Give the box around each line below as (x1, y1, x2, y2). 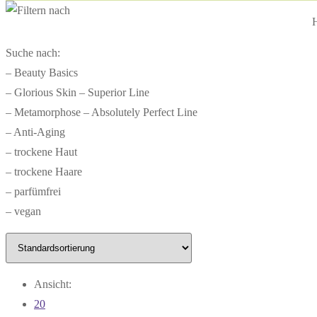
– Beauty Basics (6, 66, 78, 79)
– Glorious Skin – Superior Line (6, 86, 149, 98)
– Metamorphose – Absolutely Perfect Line (6, 105, 197, 118)
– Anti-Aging (6, 125, 65, 138)
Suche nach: (6, 46, 60, 59)
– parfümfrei (6, 185, 61, 197)
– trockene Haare (6, 165, 82, 178)
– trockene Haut (6, 145, 77, 158)
